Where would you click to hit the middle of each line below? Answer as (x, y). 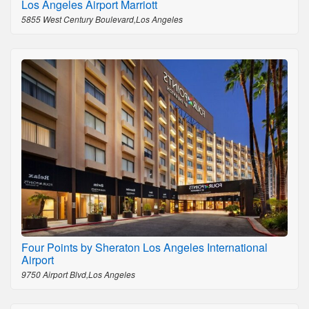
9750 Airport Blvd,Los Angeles (78, 274)
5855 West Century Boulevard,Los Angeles (102, 19)
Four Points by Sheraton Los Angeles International (144, 247)
